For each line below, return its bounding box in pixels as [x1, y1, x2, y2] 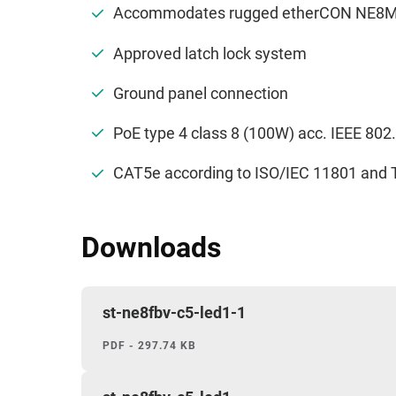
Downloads [81, 230, 221, 264]
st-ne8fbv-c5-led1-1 [103, 302, 246, 322]
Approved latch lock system [113, 43, 307, 63]
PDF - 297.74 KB [103, 339, 196, 352]
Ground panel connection [113, 83, 288, 103]
